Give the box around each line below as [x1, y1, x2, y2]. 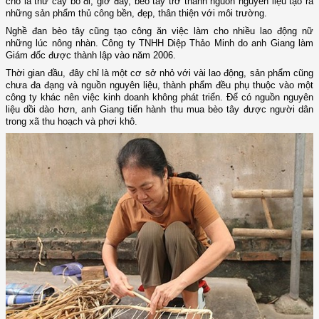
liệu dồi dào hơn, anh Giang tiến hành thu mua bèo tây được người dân [6, 104, 313, 115]
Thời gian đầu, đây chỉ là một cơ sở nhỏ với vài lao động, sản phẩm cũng [6, 68, 313, 79]
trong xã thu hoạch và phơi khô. [6, 116, 137, 127]
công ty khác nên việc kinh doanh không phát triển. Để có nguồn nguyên [6, 92, 313, 103]
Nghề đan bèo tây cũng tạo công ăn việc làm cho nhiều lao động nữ [6, 26, 313, 37]
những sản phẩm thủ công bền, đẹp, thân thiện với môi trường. [6, 8, 267, 19]
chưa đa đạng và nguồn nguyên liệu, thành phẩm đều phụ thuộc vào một [6, 80, 313, 91]
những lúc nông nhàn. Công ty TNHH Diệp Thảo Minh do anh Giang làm [6, 38, 313, 49]
